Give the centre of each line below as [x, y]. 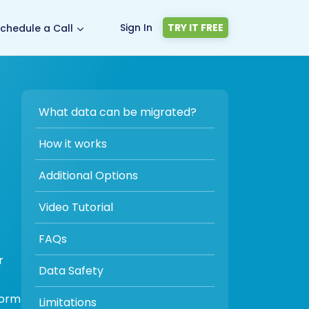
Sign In [136, 27]
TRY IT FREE [196, 28]
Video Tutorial [76, 207]
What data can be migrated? [118, 112]
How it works [73, 144]
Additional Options [88, 176]
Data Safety [71, 271]
